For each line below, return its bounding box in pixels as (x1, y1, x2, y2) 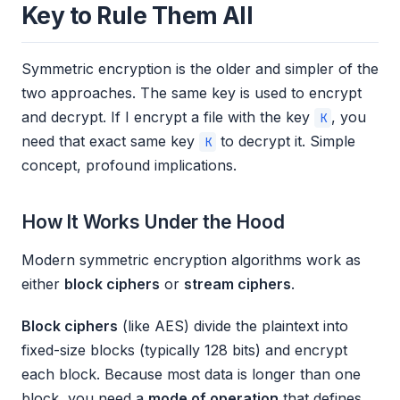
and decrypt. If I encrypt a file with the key (21, 108, 314, 127)
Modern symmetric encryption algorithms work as (21, 251, 361, 270)
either (21, 275, 64, 294)
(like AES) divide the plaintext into (118, 317, 348, 336)
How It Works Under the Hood (21, 211, 285, 234)
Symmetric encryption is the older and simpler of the (21, 60, 379, 79)
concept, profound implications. (21, 156, 237, 175)
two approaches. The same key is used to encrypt (21, 84, 362, 103)
